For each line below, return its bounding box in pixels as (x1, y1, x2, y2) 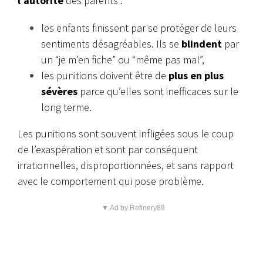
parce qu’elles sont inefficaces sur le (77, 85, 238, 99)
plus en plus (168, 69, 224, 83)
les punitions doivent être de (41, 69, 168, 83)
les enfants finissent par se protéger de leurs (41, 21, 237, 35)
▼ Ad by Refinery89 (101, 204, 165, 213)
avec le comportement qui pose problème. (18, 174, 204, 188)
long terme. (41, 100, 92, 114)
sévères (41, 85, 77, 99)
